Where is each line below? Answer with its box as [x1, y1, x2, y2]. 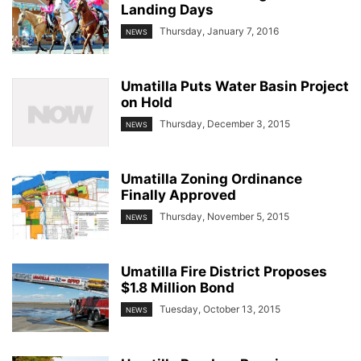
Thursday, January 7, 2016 [160, 25, 279, 38]
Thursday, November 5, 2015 [160, 210, 289, 223]
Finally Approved [121, 187, 236, 204]
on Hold [121, 94, 172, 111]
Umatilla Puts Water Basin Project [121, 78, 349, 95]
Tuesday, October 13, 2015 [160, 303, 280, 316]
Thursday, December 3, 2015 [160, 118, 290, 131]
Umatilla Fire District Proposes [121, 263, 327, 280]
